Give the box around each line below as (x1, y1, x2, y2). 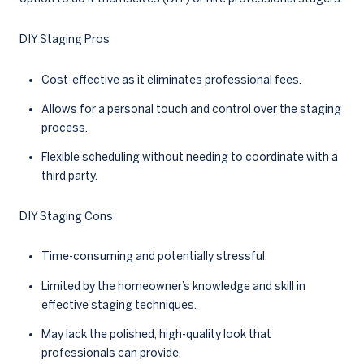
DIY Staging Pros (19, 32, 110, 45)
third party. (41, 169, 97, 183)
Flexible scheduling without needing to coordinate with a (41, 150, 338, 164)
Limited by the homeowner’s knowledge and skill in (41, 279, 305, 292)
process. (41, 120, 88, 134)
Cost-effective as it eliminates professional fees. (41, 72, 301, 86)
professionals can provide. (41, 346, 181, 360)
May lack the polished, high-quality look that (41, 327, 271, 341)
